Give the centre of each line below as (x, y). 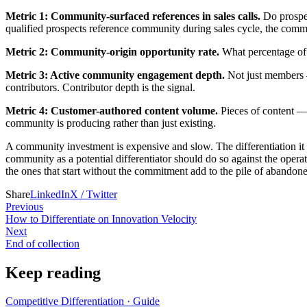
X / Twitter (94, 194)
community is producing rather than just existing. (111, 123)
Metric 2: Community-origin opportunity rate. (112, 51)
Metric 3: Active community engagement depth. (115, 75)
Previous (24, 206)
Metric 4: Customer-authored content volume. (112, 110)
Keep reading (53, 272)
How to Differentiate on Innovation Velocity (101, 219)
